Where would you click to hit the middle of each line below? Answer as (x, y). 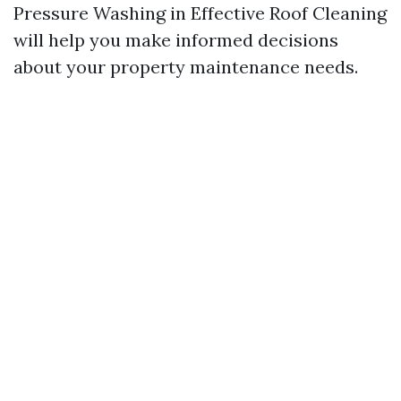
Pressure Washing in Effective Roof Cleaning (200, 13)
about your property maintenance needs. (186, 67)
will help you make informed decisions (176, 40)
